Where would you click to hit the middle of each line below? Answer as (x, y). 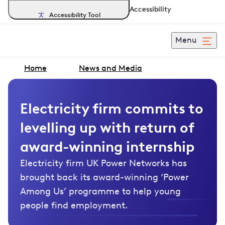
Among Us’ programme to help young (100, 191)
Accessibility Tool (75, 15)
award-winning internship (107, 147)
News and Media (110, 68)
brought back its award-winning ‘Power (104, 177)
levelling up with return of (107, 128)
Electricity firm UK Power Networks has (103, 163)
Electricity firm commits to (112, 108)
